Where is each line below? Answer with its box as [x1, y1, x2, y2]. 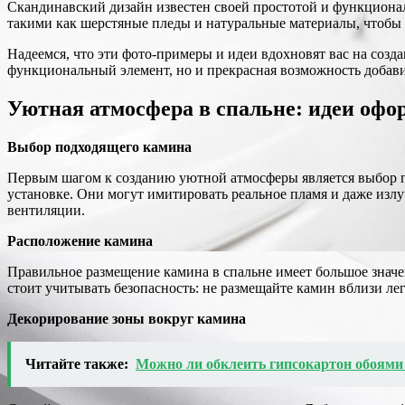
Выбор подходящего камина [7, 139, 192, 155]
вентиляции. [7, 202, 85, 219]
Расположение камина [7, 233, 153, 250]
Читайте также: [25, 356, 128, 372]
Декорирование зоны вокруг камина [7, 311, 246, 327]
